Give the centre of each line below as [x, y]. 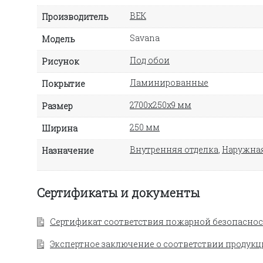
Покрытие [63, 83]
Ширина [60, 128]
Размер [57, 106]
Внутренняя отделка [174, 149]
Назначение [68, 150]
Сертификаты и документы [118, 192]
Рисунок [60, 61]
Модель [58, 39]
